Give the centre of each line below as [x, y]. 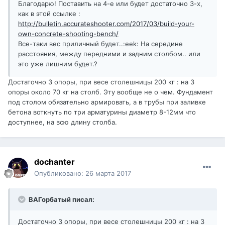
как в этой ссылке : [49, 14]
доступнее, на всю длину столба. [63, 122]
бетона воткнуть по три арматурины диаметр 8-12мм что [102, 112]
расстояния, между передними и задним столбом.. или [109, 54]
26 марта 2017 [108, 174]
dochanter [54, 162]
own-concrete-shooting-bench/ [68, 34]
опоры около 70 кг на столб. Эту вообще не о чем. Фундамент [110, 92]
